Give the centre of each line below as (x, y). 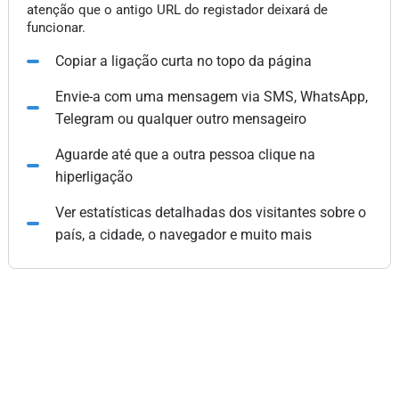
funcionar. (56, 28)
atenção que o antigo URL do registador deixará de (177, 10)
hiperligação (94, 177)
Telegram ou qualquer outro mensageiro (180, 119)
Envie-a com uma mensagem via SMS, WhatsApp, (211, 97)
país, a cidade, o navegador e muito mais (183, 235)
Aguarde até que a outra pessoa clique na (185, 155)
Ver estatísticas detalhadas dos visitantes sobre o (210, 212)
